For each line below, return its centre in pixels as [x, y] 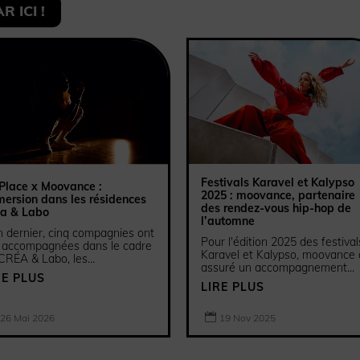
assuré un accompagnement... [277, 268]
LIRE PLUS [232, 287]
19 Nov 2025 [247, 318]
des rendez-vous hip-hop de [276, 209]
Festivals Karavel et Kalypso [277, 183]
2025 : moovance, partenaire [278, 196]
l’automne [227, 221]
